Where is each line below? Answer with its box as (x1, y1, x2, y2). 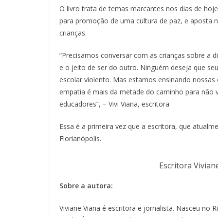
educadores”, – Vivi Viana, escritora (59, 99, 169, 109)
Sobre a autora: (59, 181, 113, 191)
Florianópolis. (59, 134, 101, 143)
